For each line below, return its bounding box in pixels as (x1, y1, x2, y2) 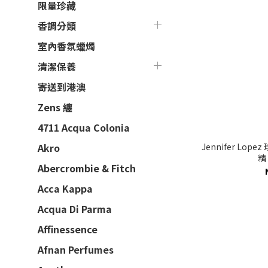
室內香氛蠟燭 (38, 39, 95, 53)
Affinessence (38, 222, 98, 236)
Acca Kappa (38, 181, 93, 196)
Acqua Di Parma (38, 202, 112, 216)
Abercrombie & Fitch (38, 161, 136, 175)
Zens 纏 (38, 100, 72, 114)
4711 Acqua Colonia (38, 120, 130, 135)
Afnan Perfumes (38, 242, 114, 257)
